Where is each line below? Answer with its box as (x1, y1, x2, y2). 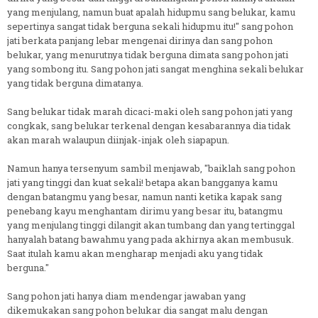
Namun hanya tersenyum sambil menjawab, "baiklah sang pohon (7, 161, 295, 175)
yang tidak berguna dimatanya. (7, 76, 143, 89)
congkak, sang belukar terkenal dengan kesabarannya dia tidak (7, 119, 291, 132)
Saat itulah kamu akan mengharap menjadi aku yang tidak (7, 246, 263, 260)
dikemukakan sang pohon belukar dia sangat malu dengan (7, 303, 268, 317)
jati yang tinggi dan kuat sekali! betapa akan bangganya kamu (7, 175, 278, 189)
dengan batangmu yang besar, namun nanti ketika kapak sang (7, 190, 282, 203)
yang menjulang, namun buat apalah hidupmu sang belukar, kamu (7, 5, 295, 18)
